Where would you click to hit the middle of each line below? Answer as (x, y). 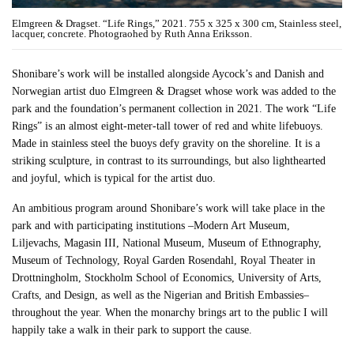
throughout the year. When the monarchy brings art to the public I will (170, 313)
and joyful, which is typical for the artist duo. (114, 179)
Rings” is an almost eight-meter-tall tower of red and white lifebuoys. (168, 126)
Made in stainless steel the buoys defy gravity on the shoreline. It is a (166, 144)
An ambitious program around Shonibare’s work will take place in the (169, 209)
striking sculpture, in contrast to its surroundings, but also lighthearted (169, 161)
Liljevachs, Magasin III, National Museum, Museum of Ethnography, (167, 243)
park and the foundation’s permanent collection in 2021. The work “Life (174, 109)
